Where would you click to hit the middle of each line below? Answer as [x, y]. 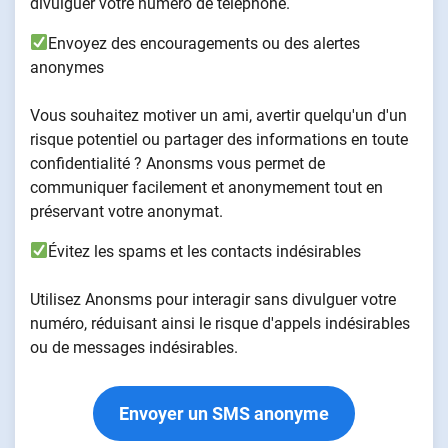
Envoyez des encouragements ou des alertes [204, 43]
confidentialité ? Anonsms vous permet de [177, 163]
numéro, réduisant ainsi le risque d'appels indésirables [220, 323]
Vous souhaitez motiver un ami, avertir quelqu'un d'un [218, 115]
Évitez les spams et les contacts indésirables [205, 251]
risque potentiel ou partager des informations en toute [219, 139]
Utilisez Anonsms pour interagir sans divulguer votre [213, 299]
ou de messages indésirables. [134, 347]
